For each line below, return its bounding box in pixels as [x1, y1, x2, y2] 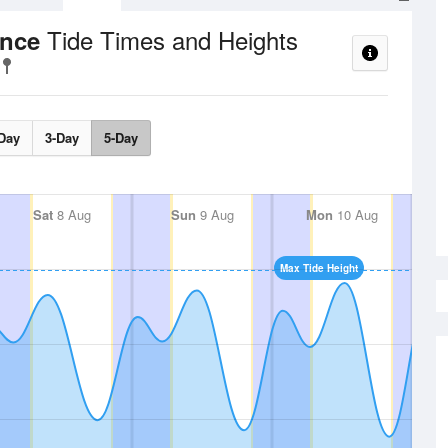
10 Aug [333, 205, 378, 224]
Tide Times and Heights [47, 22, 298, 57]
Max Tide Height [280, 261, 358, 275]
